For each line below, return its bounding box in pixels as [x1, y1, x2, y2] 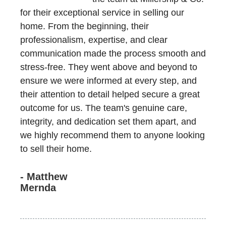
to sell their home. [20, 144, 92, 154]
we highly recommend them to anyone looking [20, 130, 205, 140]
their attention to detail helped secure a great [20, 89, 200, 99]
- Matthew [20, 171, 68, 182]
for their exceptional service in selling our [20, 8, 184, 18]
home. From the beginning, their [20, 21, 149, 31]
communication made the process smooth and [20, 48, 206, 59]
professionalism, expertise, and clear [20, 35, 167, 45]
